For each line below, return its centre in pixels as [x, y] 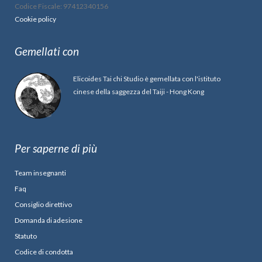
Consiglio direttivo [43, 204]
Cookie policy [35, 19]
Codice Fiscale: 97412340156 [61, 6]
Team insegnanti [40, 173]
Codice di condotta [44, 251]
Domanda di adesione [49, 220]
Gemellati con [47, 51]
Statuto [26, 236]
